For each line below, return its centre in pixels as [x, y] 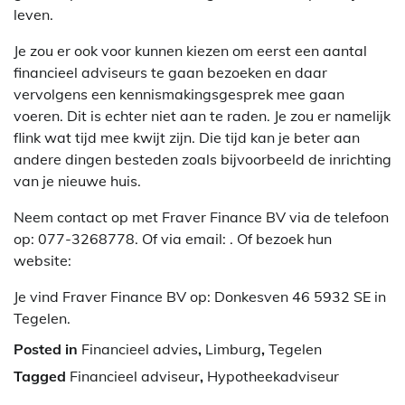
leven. [33, 15]
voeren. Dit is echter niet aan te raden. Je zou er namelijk [202, 116]
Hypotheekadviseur [273, 377]
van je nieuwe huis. [77, 181]
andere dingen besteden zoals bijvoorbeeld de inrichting [202, 160]
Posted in [47, 349]
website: [42, 261]
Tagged [42, 377]
